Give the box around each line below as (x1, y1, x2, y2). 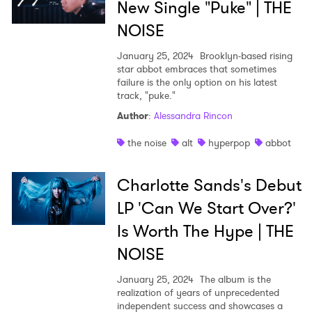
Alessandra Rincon (153, 109, 233, 123)
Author (116, 109, 148, 123)
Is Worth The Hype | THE (116, 219, 294, 244)
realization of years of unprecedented (116, 286, 279, 300)
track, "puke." (116, 88, 175, 103)
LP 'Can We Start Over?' (116, 196, 296, 221)
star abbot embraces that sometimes (116, 62, 276, 77)
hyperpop (208, 136, 250, 150)
